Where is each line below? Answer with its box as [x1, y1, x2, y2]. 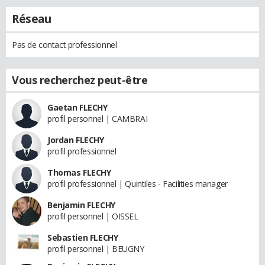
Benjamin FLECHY [47, 199, 115, 211]
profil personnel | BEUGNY [47, 243, 144, 254]
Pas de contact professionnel [12, 38, 117, 50]
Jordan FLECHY [47, 134, 104, 146]
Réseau [12, 11, 51, 27]
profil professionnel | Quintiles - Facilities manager [47, 177, 228, 189]
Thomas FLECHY [47, 166, 111, 178]
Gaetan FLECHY [47, 101, 108, 113]
